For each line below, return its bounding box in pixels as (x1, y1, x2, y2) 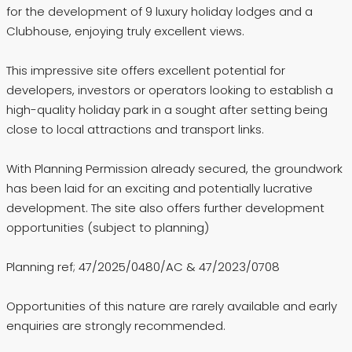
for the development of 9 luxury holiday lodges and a (6, 3, 313, 20)
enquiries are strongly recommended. (6, 317, 225, 335)
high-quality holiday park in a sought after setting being (6, 101, 328, 119)
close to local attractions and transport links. (6, 121, 264, 138)
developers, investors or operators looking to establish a (6, 82, 333, 99)
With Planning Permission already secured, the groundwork (6, 160, 343, 178)
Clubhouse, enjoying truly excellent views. (6, 23, 244, 40)
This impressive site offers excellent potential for (6, 62, 285, 79)
